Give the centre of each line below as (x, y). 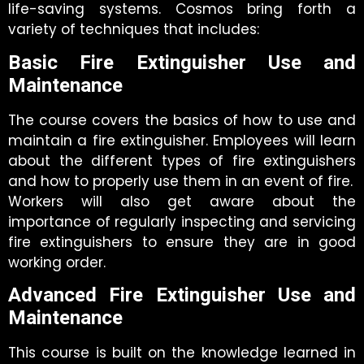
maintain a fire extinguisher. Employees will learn (182, 140)
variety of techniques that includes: (134, 30)
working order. (57, 262)
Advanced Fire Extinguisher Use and (182, 296)
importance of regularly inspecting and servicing (182, 221)
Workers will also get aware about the (182, 201)
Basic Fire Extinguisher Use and (182, 63)
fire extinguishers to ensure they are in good (182, 242)
